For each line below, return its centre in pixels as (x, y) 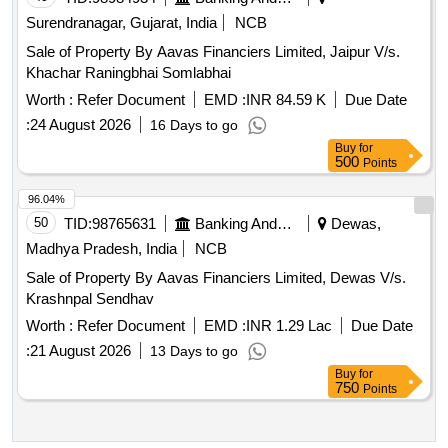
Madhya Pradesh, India (101, 249)
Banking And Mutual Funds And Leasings (284, 224)
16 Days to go (194, 125)
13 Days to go (194, 351)
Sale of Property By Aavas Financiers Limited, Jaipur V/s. (213, 52)
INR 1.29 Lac (289, 326)
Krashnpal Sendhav (90, 299)
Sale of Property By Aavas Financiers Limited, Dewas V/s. (216, 278)
